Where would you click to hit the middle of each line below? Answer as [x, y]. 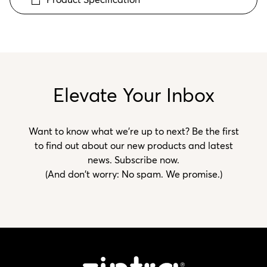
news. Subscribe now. [133, 160]
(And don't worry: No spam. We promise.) [133, 174]
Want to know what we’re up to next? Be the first [133, 131]
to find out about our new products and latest [133, 146]
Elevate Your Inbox [133, 95]
